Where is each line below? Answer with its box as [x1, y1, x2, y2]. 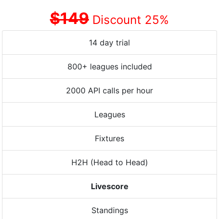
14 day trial [89, 38, 130, 47]
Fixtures [95, 133, 124, 143]
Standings [91, 205, 128, 215]
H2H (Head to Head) [71, 157, 148, 167]
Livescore [90, 181, 129, 191]
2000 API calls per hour [66, 86, 153, 95]
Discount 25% [89, 13, 169, 27]
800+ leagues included [67, 62, 152, 71]
